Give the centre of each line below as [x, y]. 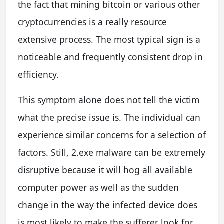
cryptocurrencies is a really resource [92, 22]
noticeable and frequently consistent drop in [110, 57]
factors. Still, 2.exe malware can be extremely [112, 152]
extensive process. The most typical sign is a [109, 39]
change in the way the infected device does [108, 205]
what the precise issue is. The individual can [109, 117]
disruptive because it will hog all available [105, 170]
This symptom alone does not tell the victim [109, 100]
